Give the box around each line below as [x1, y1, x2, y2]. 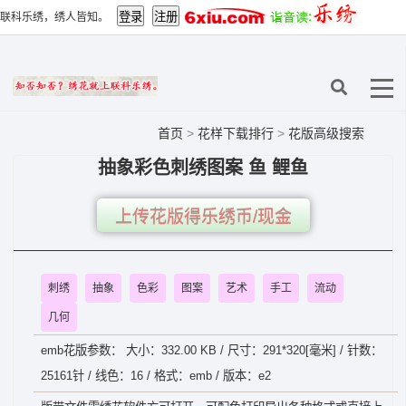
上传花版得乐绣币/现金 [114, 208, 292, 227]
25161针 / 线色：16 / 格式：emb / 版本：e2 [41, 369, 271, 382]
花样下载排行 [198, 126, 277, 140]
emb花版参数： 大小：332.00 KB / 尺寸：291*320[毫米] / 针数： [41, 343, 382, 357]
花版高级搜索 [288, 126, 364, 140]
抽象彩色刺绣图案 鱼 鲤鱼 [98, 158, 308, 178]
